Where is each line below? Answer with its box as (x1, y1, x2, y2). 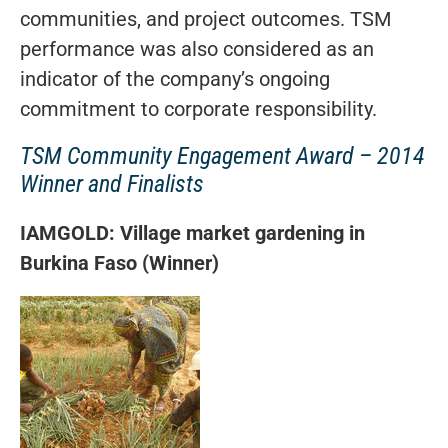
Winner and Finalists (20, 169, 204, 198)
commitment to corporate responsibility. (20, 96, 377, 121)
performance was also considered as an (20, 36, 374, 61)
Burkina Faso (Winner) (20, 250, 219, 275)
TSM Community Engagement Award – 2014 (20, 141, 425, 170)
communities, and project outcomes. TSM (20, 6, 391, 31)
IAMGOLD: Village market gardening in (20, 220, 365, 245)
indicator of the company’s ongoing (20, 66, 330, 91)
